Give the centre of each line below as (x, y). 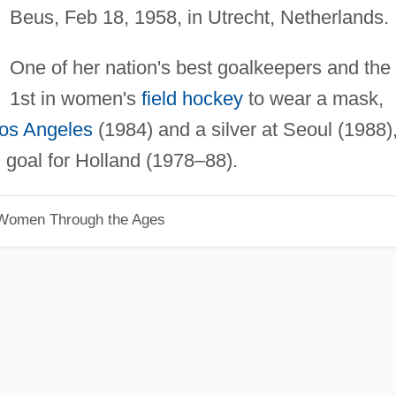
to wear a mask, (313, 98)
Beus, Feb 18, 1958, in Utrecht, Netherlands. (199, 17)
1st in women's (75, 98)
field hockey (192, 98)
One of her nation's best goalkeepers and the (200, 67)
